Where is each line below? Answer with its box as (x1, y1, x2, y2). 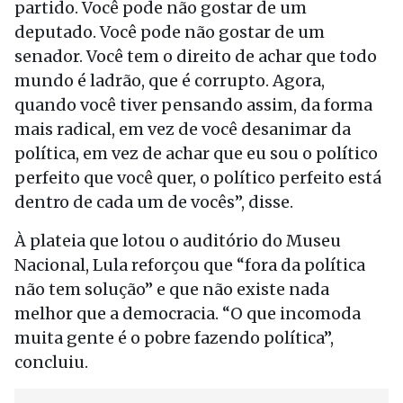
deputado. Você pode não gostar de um (14, 22, 325, 42)
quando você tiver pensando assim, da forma (14, 94, 372, 115)
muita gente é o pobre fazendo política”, (14, 327, 334, 348)
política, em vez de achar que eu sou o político (14, 143, 378, 164)
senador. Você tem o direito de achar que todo (14, 46, 377, 67)
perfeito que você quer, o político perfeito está (14, 167, 381, 188)
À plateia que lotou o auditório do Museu (14, 230, 341, 251)
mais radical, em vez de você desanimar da (14, 119, 351, 139)
